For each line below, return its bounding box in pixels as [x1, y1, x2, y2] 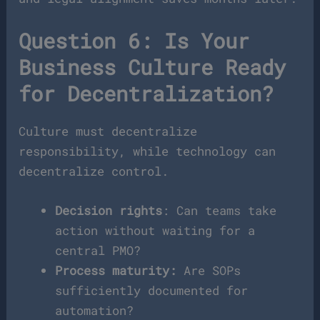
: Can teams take [162, 202, 277, 219]
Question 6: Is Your [19, 27, 250, 55]
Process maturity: [55, 262, 177, 279]
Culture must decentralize [19, 123, 198, 140]
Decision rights [55, 202, 163, 219]
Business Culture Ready [19, 54, 286, 81]
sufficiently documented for [55, 282, 249, 299]
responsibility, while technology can [19, 143, 276, 160]
